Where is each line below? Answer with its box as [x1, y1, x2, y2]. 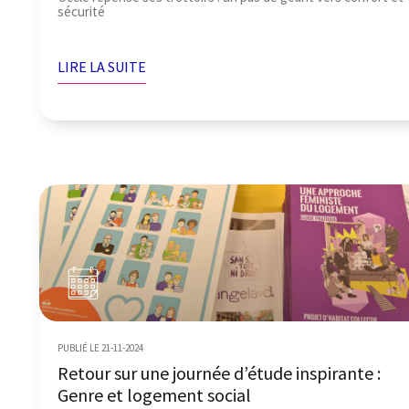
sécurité [58, 2, 106, 20]
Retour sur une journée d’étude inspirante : [58, 361, 382, 384]
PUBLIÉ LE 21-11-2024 [58, 341, 144, 354]
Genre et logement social [58, 383, 252, 406]
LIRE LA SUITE [58, 57, 147, 76]
